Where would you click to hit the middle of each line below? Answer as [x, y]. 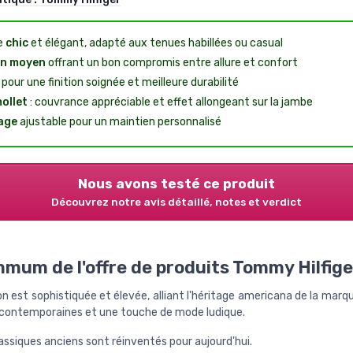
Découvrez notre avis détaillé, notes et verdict [176, 201]
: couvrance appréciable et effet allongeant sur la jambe [170, 102]
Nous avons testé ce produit [176, 183]
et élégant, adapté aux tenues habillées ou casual [155, 43]
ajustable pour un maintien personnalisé [119, 121]
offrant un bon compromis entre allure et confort [171, 62]
